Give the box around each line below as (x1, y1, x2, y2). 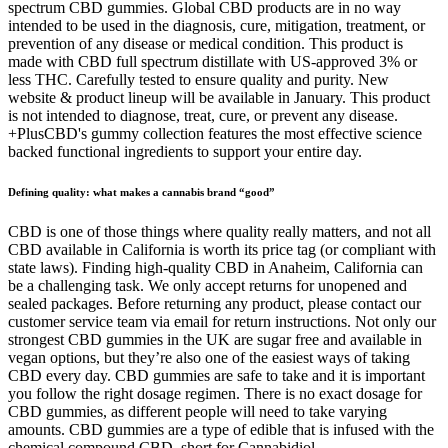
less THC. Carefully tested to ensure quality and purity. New (8, 71, 389, 89)
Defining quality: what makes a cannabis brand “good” (8, 186, 275, 199)
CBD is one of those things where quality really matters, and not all (8, 223, 431, 241)
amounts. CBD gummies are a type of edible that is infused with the (8, 421, 434, 439)
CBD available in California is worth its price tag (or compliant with (8, 241, 436, 259)
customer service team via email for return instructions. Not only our (8, 313, 436, 331)
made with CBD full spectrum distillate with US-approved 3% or (8, 53, 417, 71)
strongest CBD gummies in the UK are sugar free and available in (8, 331, 422, 349)
